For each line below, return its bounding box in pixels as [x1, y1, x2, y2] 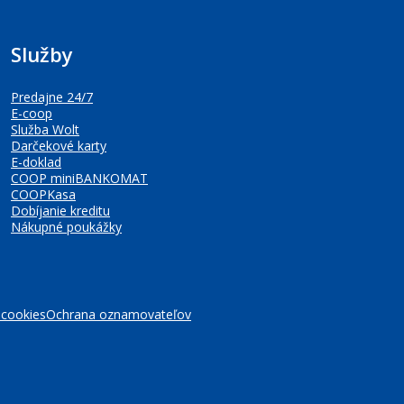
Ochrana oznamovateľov [46, 306, 191, 323]
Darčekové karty [11, 137, 106, 154]
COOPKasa [11, 186, 76, 203]
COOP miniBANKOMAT [11, 170, 148, 187]
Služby [11, 41, 73, 68]
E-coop [11, 105, 52, 122]
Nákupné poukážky [11, 218, 122, 235]
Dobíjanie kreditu [11, 202, 110, 219]
